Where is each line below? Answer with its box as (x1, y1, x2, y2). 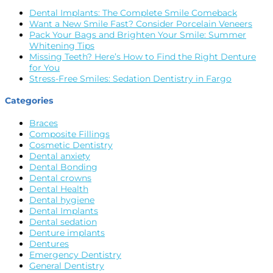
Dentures (29, 238, 69, 249)
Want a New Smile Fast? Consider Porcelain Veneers (29, 18, 252, 29)
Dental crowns (29, 172, 91, 183)
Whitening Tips (29, 40, 94, 51)
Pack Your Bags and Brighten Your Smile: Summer (29, 29, 246, 40)
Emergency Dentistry (29, 249, 121, 260)
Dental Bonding (29, 161, 97, 172)
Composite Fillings (29, 128, 110, 140)
